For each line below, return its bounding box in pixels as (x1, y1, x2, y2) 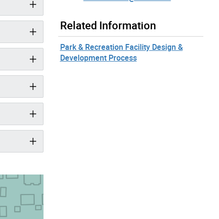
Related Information (60, 18, 156, 32)
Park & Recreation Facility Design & (60, 41, 183, 52)
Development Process (60, 52, 137, 63)
